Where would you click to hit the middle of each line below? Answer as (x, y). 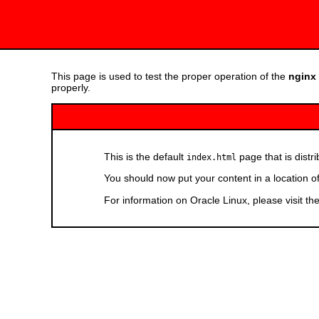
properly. (71, 87)
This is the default (145, 156)
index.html (211, 157)
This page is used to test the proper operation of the (170, 76)
